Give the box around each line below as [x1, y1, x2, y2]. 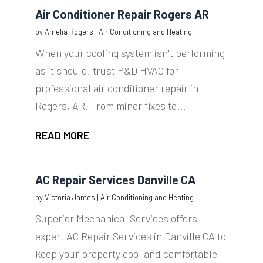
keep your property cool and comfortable [35, 247, 217, 261]
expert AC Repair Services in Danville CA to [35, 230, 226, 243]
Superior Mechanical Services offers [35, 212, 197, 225]
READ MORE [35, 129, 89, 142]
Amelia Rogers [44, 27, 93, 37]
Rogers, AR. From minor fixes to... [35, 99, 186, 113]
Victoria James [44, 193, 95, 203]
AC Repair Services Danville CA [35, 173, 195, 187]
